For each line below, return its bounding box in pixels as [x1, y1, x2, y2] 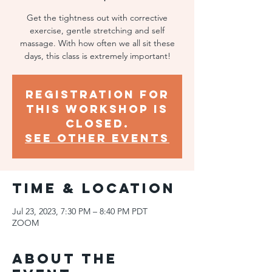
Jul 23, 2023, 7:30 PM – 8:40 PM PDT [12, 206, 148, 217]
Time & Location [12, 180, 175, 197]
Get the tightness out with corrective [27, 12, 168, 23]
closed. [65, 117, 129, 131]
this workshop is [26, 102, 168, 116]
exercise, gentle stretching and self [30, 25, 165, 36]
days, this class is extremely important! [24, 50, 171, 61]
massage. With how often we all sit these [19, 38, 175, 49]
